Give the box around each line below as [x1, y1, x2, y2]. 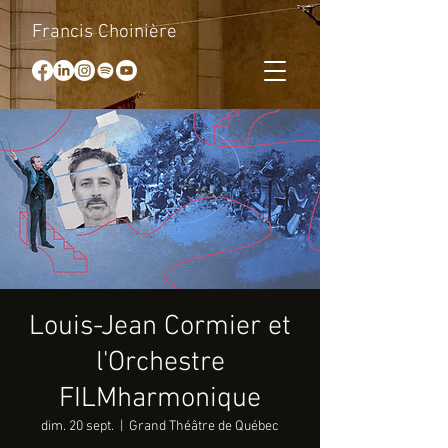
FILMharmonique [59, 382, 261, 416]
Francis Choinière [32, 21, 177, 44]
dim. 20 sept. [41, 418, 114, 435]
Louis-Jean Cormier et [29, 310, 291, 344]
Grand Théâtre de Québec [129, 418, 279, 435]
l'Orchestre [95, 346, 225, 380]
